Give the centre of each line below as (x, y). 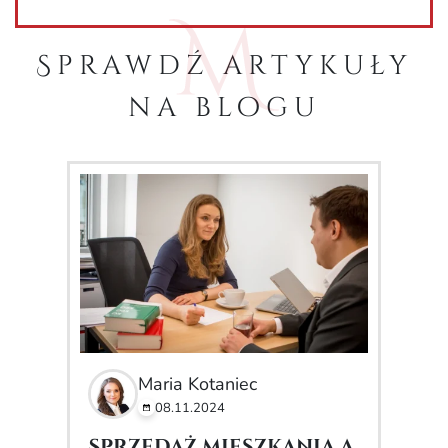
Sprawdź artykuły (224, 65)
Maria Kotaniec (198, 383)
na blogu (224, 107)
